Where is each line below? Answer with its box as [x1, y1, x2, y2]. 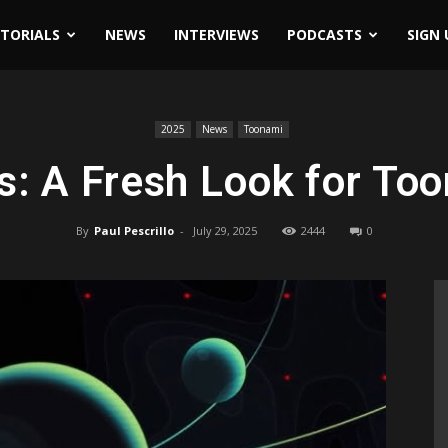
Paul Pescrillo [93, 223, 174, 238]
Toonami [243, 122, 283, 136]
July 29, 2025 [192, 223, 257, 238]
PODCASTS [286, 25, 362, 44]
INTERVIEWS [173, 25, 259, 44]
